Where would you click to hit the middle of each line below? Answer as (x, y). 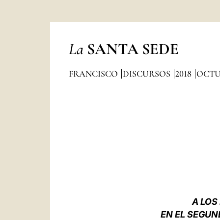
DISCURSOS (147, 74)
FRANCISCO (94, 74)
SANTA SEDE (133, 49)
